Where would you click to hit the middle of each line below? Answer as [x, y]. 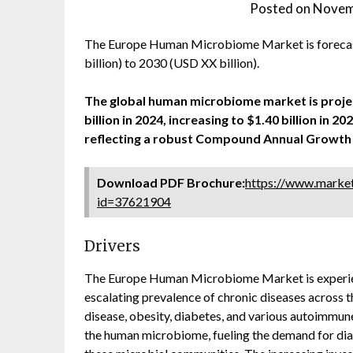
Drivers [112, 246]
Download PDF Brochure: [171, 182]
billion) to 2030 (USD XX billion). [172, 63]
